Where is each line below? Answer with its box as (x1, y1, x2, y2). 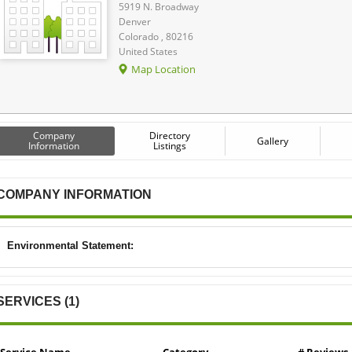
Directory (149, 128, 190, 142)
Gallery (257, 134, 288, 148)
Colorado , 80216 (119, 29, 193, 43)
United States (119, 44, 178, 58)
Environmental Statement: (7, 239, 134, 251)
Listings (153, 138, 186, 152)
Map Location (131, 61, 196, 76)
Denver (119, 14, 151, 28)
